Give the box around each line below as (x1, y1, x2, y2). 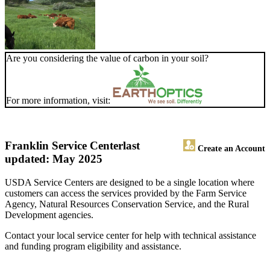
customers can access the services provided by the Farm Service (5, 188, 246, 199)
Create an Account (195, 143, 265, 154)
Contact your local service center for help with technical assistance (5, 230, 256, 241)
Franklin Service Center (5, 139, 123, 152)
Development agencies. (5, 210, 93, 221)
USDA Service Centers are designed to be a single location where (5, 177, 254, 188)
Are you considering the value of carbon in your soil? (6, 53, 209, 64)
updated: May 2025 (5, 152, 102, 166)
